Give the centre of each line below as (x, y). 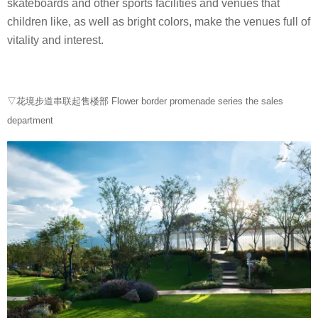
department (30, 120)
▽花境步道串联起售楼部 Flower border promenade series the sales (145, 101)
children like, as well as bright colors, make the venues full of (159, 22)
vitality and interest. (55, 40)
